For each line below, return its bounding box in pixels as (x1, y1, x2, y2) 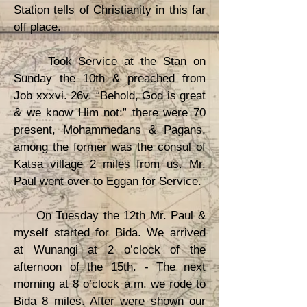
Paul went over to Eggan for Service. (14, 175, 201, 188)
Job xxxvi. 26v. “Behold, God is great (14, 89, 206, 102)
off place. (14, 21, 61, 34)
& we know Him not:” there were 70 (14, 106, 206, 119)
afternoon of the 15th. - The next (14, 260, 206, 273)
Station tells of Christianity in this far (14, 3, 206, 16)
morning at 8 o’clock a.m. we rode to (14, 278, 206, 291)
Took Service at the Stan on (14, 55, 206, 68)
